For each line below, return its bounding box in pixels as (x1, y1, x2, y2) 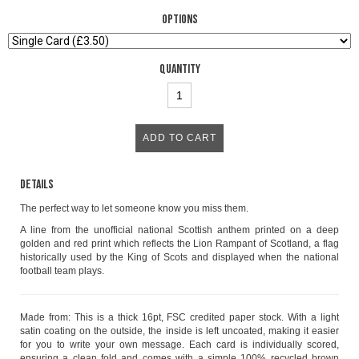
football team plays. (20, 265, 104, 277)
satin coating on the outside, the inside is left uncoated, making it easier (20, 325, 339, 337)
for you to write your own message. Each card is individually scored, (20, 339, 339, 351)
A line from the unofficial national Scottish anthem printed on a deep (20, 224, 339, 236)
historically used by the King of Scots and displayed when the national (20, 252, 339, 264)
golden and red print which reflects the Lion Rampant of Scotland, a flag (20, 238, 339, 250)
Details (20, 177, 54, 193)
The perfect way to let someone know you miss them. (20, 203, 248, 215)
